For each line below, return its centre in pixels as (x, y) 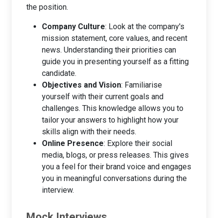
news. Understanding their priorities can (109, 50)
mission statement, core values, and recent (115, 38)
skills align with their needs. (89, 131)
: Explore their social (138, 143)
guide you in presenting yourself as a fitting (115, 61)
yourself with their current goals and (103, 96)
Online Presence (73, 143)
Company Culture (73, 26)
